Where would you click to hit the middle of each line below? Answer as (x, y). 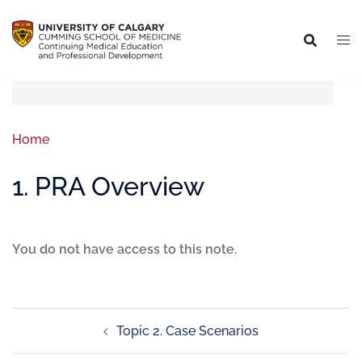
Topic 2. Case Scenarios (187, 331)
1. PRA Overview (108, 186)
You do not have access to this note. (124, 249)
